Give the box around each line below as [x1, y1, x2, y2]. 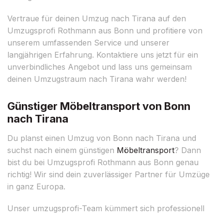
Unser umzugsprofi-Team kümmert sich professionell [7, 203, 204, 213]
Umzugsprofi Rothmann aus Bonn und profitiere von [7, 25, 202, 35]
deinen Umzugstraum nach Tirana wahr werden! [7, 74, 186, 84]
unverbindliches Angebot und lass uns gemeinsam [7, 62, 192, 72]
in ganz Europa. [7, 181, 65, 191]
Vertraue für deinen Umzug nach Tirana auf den [7, 13, 186, 23]
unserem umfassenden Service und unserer [7, 37, 170, 47]
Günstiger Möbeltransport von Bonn [7, 99, 190, 112]
